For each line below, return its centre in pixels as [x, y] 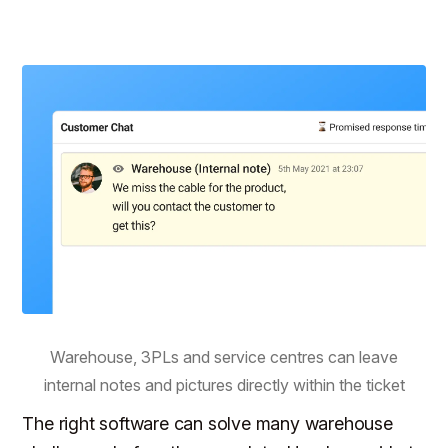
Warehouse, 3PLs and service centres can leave [224, 356]
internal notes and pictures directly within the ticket [224, 384]
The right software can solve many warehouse [207, 423]
